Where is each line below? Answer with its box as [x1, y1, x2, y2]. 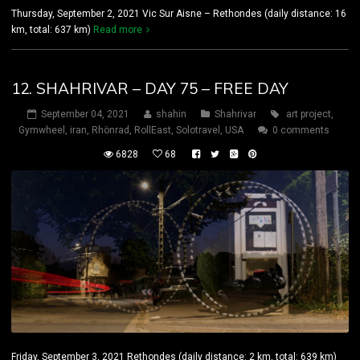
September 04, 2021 [40, 108, 129, 120]
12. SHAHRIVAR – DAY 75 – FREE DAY [11, 78, 288, 98]
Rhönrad [92, 124, 129, 136]
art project [285, 108, 331, 120]
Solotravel [176, 124, 220, 136]
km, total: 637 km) [11, 23, 93, 35]
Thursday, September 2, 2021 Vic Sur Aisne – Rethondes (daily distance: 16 [11, 7, 346, 19]
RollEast [134, 124, 171, 136]
